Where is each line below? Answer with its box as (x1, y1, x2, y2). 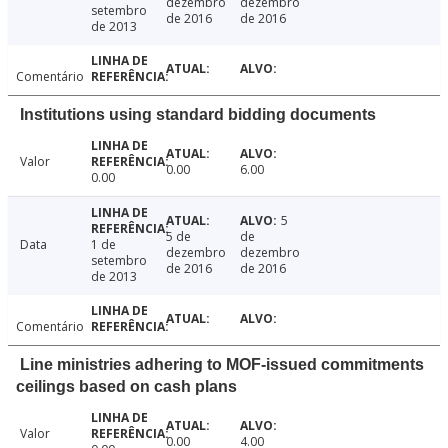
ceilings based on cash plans (16, 378, 237, 396)
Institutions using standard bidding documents (20, 106, 376, 124)
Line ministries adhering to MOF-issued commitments (20, 356, 424, 374)
